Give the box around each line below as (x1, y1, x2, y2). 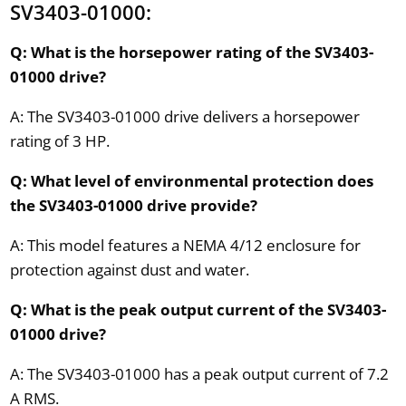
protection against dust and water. (9, 258, 249, 280)
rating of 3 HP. (9, 130, 110, 151)
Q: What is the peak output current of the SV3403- (9, 298, 386, 320)
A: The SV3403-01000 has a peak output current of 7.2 (9, 362, 389, 384)
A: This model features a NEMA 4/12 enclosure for (9, 234, 361, 256)
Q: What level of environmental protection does (9, 169, 373, 191)
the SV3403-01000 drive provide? (9, 194, 257, 216)
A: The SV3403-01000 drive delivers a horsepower (9, 105, 360, 127)
